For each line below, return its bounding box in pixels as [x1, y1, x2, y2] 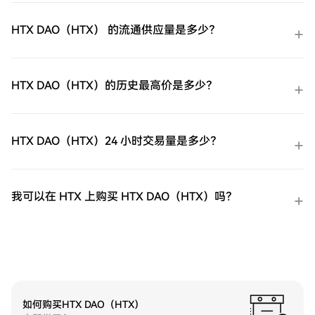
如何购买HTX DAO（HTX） [22, 299, 144, 310]
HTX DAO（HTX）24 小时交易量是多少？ [11, 134, 221, 148]
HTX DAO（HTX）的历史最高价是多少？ [11, 79, 217, 92]
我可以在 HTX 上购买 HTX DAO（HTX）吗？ [11, 190, 237, 203]
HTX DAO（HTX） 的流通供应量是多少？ [11, 23, 220, 37]
